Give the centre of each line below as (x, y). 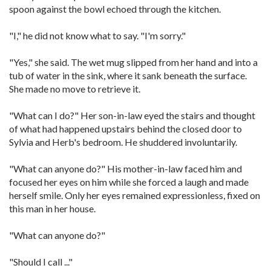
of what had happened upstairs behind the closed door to (126, 129)
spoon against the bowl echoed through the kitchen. (115, 9)
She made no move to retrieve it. (75, 89)
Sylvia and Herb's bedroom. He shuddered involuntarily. (123, 142)
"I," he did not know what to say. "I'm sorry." (97, 35)
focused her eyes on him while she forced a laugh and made (129, 182)
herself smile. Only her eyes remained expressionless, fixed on (135, 195)
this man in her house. (52, 208)
